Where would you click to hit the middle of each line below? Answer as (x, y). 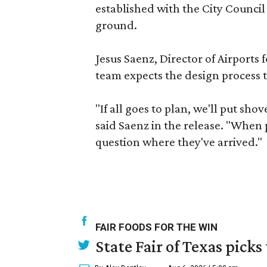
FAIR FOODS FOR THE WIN (156, 227)
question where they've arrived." (179, 142)
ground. (116, 25)
